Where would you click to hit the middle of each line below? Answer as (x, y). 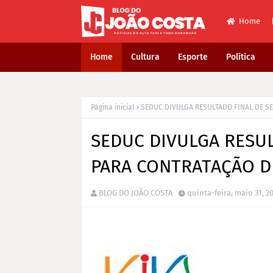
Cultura (145, 57)
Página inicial (113, 107)
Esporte (193, 57)
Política (241, 57)
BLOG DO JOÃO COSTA (136, 193)
